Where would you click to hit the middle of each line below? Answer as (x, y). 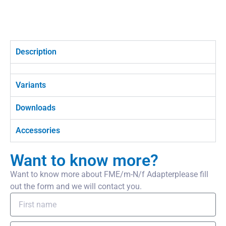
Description (36, 52)
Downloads (36, 108)
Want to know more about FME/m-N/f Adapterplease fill (109, 174)
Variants (31, 85)
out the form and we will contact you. (76, 186)
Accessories (38, 130)
